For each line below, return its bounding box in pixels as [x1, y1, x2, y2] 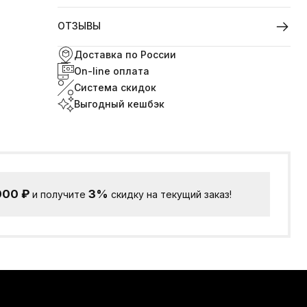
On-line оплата [74, 65, 149, 77]
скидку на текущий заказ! [108, 188, 232, 200]
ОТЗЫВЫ [58, 20, 101, 32]
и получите [29, 188, 89, 200]
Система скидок [74, 82, 156, 93]
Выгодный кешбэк [74, 98, 164, 110]
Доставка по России [74, 49, 176, 60]
